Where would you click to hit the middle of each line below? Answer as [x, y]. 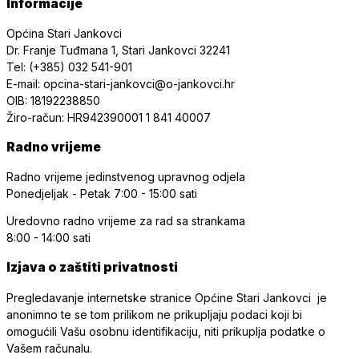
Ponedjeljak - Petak [60, 194]
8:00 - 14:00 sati [48, 238]
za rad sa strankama [192, 221]
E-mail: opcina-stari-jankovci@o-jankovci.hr [121, 83]
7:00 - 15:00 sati [155, 194]
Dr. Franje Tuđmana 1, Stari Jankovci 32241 [118, 50]
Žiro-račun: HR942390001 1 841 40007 [109, 117]
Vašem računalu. [49, 348]
